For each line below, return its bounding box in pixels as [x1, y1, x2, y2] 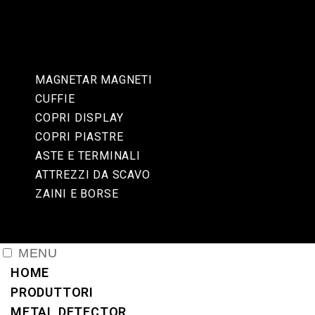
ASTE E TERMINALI [35, 149, 141, 162]
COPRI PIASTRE [35, 130, 124, 143]
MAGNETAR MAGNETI [35, 73, 153, 86]
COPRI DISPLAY [35, 111, 124, 124]
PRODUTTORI [11, 285, 94, 300]
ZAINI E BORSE [35, 187, 119, 200]
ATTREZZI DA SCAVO [35, 168, 150, 181]
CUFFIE [35, 92, 75, 105]
